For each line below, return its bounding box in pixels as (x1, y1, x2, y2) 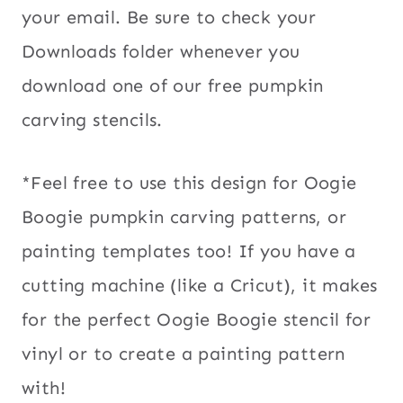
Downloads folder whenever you (22, 40, 300, 63)
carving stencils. (22, 109, 163, 131)
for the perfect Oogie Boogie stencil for (22, 309, 371, 331)
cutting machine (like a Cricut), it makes (22, 274, 378, 297)
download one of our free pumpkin (22, 75, 324, 97)
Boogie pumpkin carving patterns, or (22, 206, 346, 228)
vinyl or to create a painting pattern (22, 343, 345, 365)
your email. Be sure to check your (22, 6, 317, 29)
